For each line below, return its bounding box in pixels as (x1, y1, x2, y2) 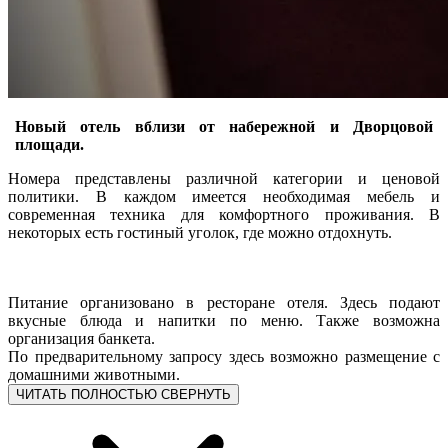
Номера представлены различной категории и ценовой (8, 169, 440, 187)
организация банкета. (8, 329, 155, 347)
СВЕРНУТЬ (161, 386, 231, 402)
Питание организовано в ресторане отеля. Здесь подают (8, 293, 440, 311)
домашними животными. (8, 365, 180, 383)
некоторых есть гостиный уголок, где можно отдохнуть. (8, 223, 392, 241)
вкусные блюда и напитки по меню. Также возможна (8, 311, 440, 329)
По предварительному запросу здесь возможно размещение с (8, 347, 440, 365)
